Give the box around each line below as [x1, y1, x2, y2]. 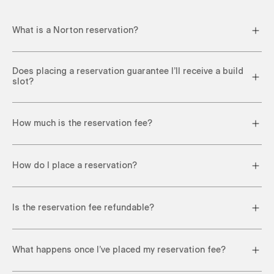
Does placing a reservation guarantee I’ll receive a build [12, 67, 243, 76]
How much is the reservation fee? [12, 119, 152, 128]
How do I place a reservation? [12, 161, 137, 170]
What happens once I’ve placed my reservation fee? [12, 245, 226, 254]
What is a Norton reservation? [12, 26, 138, 35]
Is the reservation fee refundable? [12, 203, 154, 212]
